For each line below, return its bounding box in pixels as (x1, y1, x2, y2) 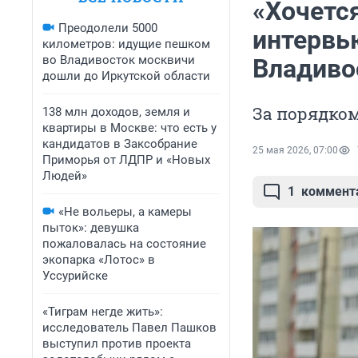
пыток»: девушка (42, 221, 139, 235)
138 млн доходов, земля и (42, 105, 190, 119)
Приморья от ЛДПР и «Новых (42, 153, 210, 167)
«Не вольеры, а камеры (58, 205, 192, 219)
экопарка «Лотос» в (42, 253, 155, 267)
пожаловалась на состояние (42, 237, 206, 251)
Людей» (42, 169, 87, 183)
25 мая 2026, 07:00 (253, 145, 338, 157)
